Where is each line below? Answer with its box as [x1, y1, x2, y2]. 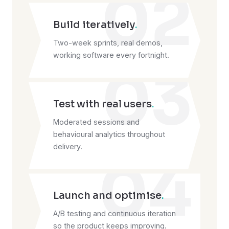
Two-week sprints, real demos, [53, 38, 163, 48]
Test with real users [53, 98, 152, 111]
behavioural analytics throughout [53, 130, 165, 139]
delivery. [53, 142, 82, 151]
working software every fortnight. [53, 51, 169, 60]
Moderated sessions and [53, 118, 140, 127]
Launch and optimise [53, 189, 162, 202]
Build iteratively [53, 18, 135, 32]
